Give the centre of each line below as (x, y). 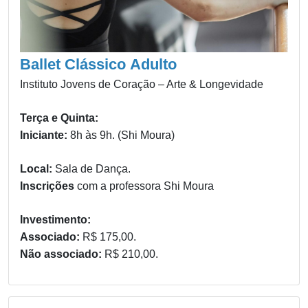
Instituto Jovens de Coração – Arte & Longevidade (142, 84)
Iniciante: (45, 135)
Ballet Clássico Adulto (98, 64)
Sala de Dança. (93, 168)
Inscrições (48, 186)
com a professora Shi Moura (145, 186)
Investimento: (55, 219)
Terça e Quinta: (59, 118)
